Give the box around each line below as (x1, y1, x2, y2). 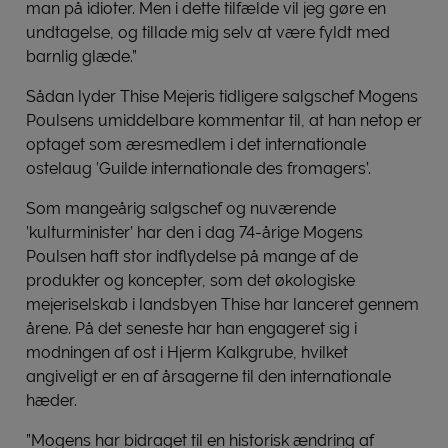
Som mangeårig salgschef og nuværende (26, 198, 336, 218)
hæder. (26, 390, 77, 410)
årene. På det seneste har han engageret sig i (26, 318, 357, 338)
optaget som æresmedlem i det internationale (26, 134, 366, 154)
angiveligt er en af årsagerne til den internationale (26, 366, 391, 386)
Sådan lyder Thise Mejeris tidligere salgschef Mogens (26, 86, 418, 106)
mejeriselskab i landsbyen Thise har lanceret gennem (26, 294, 419, 314)
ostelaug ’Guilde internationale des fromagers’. (26, 158, 371, 178)
